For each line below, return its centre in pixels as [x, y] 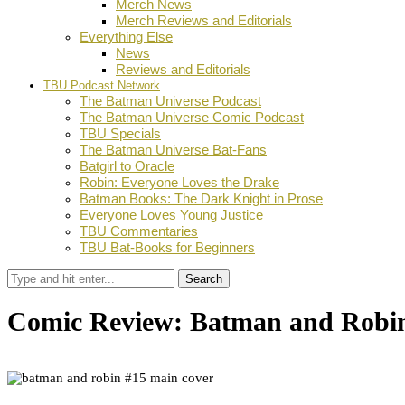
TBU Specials [120, 133]
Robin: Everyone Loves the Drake [179, 182]
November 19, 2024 [180, 363]
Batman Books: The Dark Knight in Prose [201, 198]
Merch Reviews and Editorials [204, 20]
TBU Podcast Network [102, 85]
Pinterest [132, 394]
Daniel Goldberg [72, 363]
